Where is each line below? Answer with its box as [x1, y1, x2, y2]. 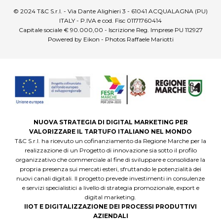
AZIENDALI [93, 212, 128, 220]
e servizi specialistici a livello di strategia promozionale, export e [22, 184, 199, 192]
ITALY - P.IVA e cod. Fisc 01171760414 [59, 17, 162, 25]
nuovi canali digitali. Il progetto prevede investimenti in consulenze [16, 175, 205, 183]
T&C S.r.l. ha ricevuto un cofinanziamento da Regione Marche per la [15, 137, 206, 145]
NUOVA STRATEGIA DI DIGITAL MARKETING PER [33, 118, 188, 126]
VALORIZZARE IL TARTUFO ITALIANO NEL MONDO [29, 128, 192, 136]
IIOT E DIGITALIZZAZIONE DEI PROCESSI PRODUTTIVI [24, 203, 197, 211]
